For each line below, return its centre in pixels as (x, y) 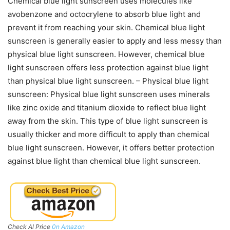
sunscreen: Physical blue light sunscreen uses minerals (109, 94)
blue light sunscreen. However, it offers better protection (111, 147)
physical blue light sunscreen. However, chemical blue (106, 54)
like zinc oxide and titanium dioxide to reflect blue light (107, 107)
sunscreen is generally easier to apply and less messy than (115, 41)
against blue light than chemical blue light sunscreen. (104, 161)
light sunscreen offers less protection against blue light (108, 67)
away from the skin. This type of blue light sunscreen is (108, 121)
